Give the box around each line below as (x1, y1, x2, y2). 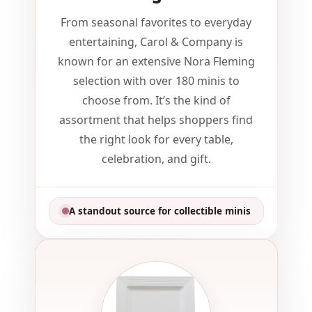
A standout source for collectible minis (68, 205, 251, 218)
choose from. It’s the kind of (81, 93, 231, 109)
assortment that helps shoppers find (59, 112, 253, 128)
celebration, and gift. (101, 151, 211, 167)
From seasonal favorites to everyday (61, 15, 251, 31)
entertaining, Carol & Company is (69, 34, 243, 50)
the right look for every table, (79, 132, 233, 148)
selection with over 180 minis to (72, 73, 240, 89)
